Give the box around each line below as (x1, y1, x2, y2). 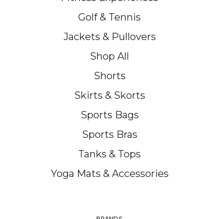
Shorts (93, 70, 126, 82)
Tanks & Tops (78, 148, 141, 160)
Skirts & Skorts (74, 89, 145, 101)
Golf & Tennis (78, 11, 141, 23)
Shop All (90, 50, 129, 62)
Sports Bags (80, 109, 139, 121)
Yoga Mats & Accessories (50, 168, 169, 179)
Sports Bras (82, 129, 137, 140)
